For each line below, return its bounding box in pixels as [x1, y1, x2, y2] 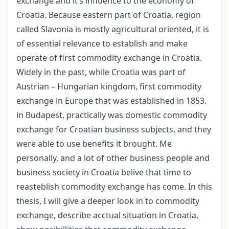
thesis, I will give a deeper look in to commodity [16, 195, 199, 207]
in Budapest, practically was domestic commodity [16, 109, 207, 121]
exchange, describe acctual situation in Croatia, [16, 210, 198, 221]
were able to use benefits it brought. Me [16, 138, 172, 150]
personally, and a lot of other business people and [16, 152, 210, 164]
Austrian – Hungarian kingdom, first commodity [16, 81, 201, 93]
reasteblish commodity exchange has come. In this [16, 181, 212, 193]
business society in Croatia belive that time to [16, 167, 191, 178]
